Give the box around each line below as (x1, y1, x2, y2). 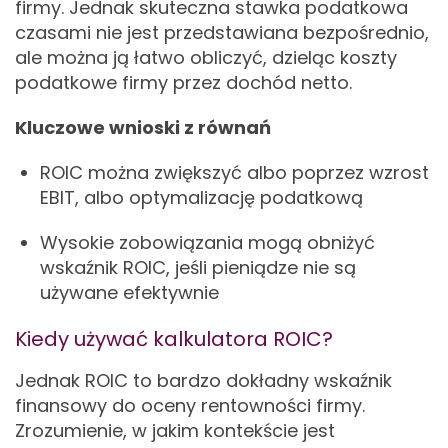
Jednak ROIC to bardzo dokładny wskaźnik (15, 368, 392, 393)
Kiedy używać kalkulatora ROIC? (15, 325, 333, 353)
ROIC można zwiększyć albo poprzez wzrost (40, 160, 429, 185)
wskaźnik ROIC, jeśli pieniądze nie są (40, 255, 356, 280)
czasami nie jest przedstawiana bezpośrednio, (15, 20, 429, 45)
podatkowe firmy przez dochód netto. (15, 70, 352, 95)
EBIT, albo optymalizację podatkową (40, 185, 363, 210)
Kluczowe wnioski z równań (15, 115, 271, 140)
